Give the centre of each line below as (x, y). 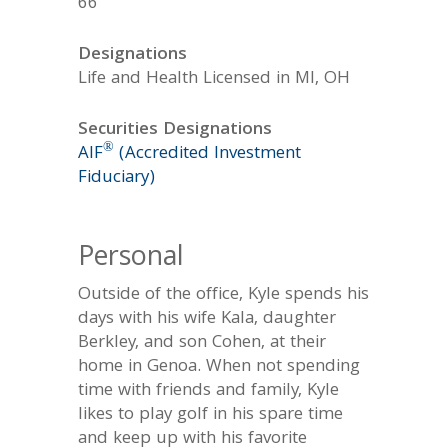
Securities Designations (174, 130)
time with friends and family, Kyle (208, 391)
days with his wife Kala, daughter (206, 319)
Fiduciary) (116, 178)
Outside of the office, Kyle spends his (223, 295)
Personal (130, 258)
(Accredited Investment (207, 154)
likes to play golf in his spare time (210, 415)
